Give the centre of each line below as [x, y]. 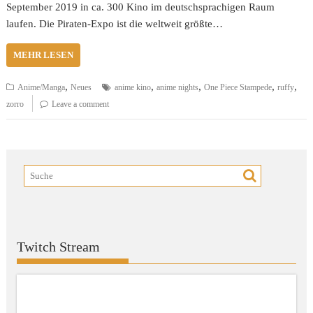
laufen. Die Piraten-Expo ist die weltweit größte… [115, 24]
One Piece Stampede [238, 87]
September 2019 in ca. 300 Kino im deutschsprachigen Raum [141, 7]
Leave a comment [81, 104]
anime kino [133, 87]
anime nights [178, 87]
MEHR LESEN [44, 55]
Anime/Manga [42, 87]
